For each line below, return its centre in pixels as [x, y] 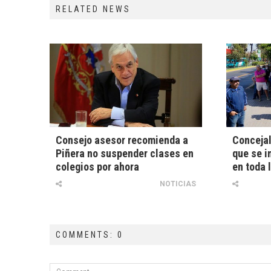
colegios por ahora [97, 167]
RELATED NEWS [93, 9]
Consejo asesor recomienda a [122, 140]
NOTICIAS [178, 184]
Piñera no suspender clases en [125, 154]
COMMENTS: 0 [90, 235]
